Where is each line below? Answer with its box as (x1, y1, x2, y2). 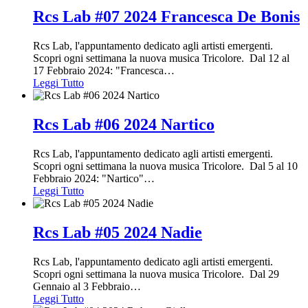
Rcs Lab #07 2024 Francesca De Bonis (33, 8, 300, 26)
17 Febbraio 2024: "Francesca (33, 65, 164, 77)
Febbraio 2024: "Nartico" (33, 172, 144, 184)
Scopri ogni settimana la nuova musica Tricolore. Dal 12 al (33, 52, 289, 65)
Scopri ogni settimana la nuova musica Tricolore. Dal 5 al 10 (33, 159, 298, 172)
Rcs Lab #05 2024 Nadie (33, 223, 202, 241)
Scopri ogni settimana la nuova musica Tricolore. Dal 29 (33, 267, 279, 280)
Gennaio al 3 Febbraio (33, 280, 130, 292)
